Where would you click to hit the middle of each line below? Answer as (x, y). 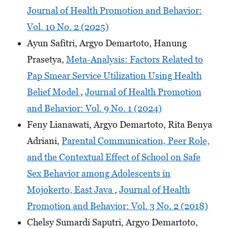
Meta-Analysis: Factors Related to (134, 59)
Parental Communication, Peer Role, (135, 140)
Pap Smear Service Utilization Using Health (114, 75)
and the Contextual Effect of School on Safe (113, 157)
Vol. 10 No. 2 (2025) (68, 26)
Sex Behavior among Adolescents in (98, 173)
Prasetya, (46, 59)
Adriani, (44, 140)
